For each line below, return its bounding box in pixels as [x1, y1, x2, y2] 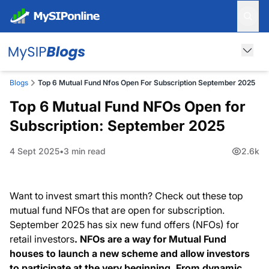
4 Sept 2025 [10, 146, 59, 156]
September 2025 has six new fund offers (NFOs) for [10, 219, 239, 231]
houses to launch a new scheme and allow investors [10, 247, 250, 259]
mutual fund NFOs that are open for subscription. [10, 204, 225, 216]
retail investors [10, 233, 74, 245]
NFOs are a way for [80, 233, 169, 245]
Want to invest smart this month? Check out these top [10, 190, 243, 202]
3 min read [64, 146, 106, 156]
